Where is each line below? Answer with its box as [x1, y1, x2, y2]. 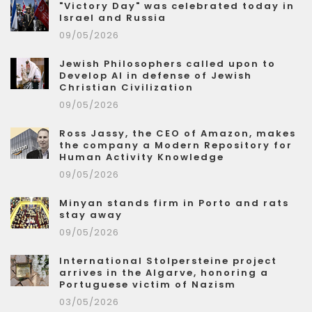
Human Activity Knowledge [59, 150, 224, 164]
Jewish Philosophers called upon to [59, 57, 276, 71]
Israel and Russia [59, 11, 166, 25]
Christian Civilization [59, 81, 194, 95]
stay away [59, 208, 123, 222]
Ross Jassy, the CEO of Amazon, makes [59, 127, 296, 141]
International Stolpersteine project [59, 254, 277, 268]
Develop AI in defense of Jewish [59, 69, 252, 83]
